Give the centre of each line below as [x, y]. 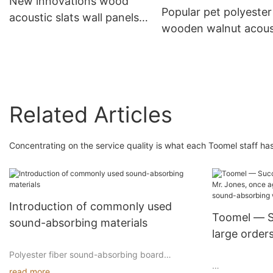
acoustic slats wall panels [74, 17]
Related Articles [91, 114]
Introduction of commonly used [90, 207]
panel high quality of [214, 45]
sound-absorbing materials [78, 223]
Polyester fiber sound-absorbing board [87, 255]
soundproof [39, 34]
